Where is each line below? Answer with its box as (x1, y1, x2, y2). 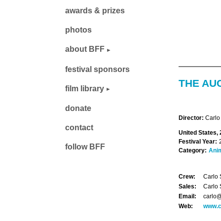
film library (65, 84, 104, 93)
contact (65, 123, 93, 132)
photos (65, 26, 92, 35)
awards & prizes (65, 6, 125, 15)
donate (65, 104, 91, 113)
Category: (179, 147, 207, 154)
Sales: (179, 183, 196, 190)
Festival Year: (179, 138, 217, 145)
